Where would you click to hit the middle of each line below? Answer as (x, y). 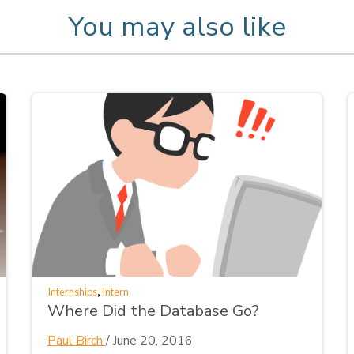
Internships (72, 291)
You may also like (177, 26)
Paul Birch (77, 340)
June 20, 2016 (153, 340)
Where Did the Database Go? (153, 311)
